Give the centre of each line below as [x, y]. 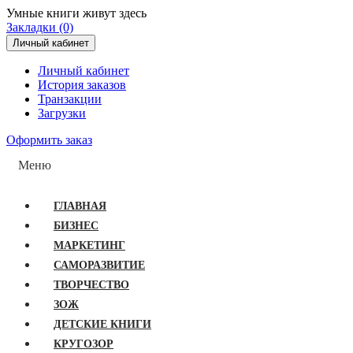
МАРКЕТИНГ [89, 245]
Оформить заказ [49, 140]
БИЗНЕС [76, 226]
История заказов [82, 85]
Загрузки [62, 113]
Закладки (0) [40, 27]
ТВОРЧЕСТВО [91, 285]
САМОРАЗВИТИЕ [99, 265]
